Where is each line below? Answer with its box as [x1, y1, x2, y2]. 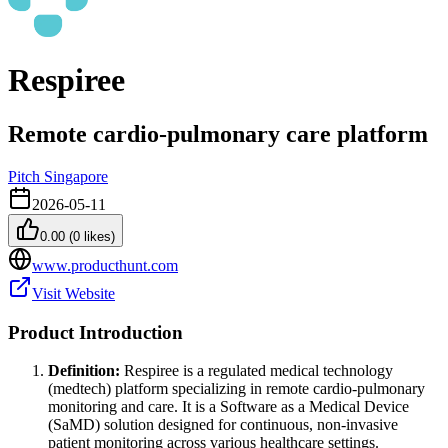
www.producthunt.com [32, 256, 178, 274]
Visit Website [32, 284, 115, 302]
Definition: [48, 362, 120, 380]
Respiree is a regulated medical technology [120, 362, 393, 380]
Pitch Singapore [8, 167, 108, 185]
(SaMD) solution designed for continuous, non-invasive [48, 416, 398, 434]
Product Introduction [8, 321, 183, 343]
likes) [80, 228, 115, 244]
